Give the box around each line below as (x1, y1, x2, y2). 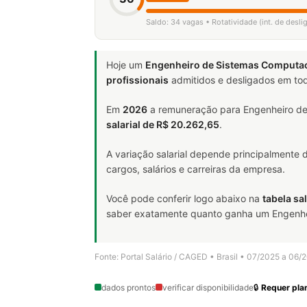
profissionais (106, 73, 169, 86)
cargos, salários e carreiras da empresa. (106, 162, 285, 175)
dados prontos (101, 282, 156, 293)
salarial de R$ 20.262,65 (106, 118, 219, 130)
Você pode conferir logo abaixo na (106, 192, 262, 204)
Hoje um (106, 58, 145, 71)
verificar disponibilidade (162, 282, 254, 293)
